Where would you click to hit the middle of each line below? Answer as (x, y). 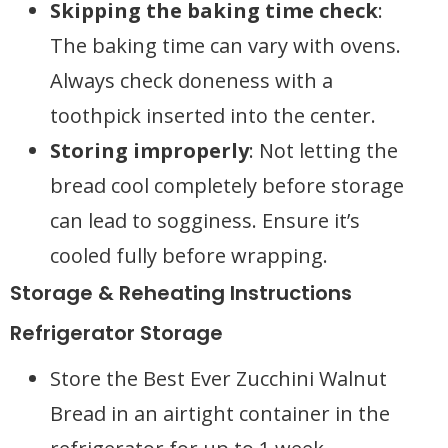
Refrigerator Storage (116, 333)
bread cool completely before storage (227, 185)
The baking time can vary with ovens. (225, 45)
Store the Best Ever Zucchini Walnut (218, 378)
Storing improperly (149, 150)
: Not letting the (323, 150)
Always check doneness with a (191, 80)
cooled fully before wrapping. (189, 255)
